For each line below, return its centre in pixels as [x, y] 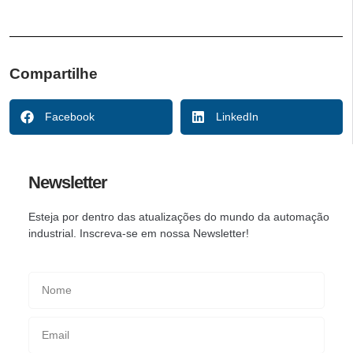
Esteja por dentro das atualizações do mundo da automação [179, 216]
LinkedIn [237, 116]
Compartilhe [54, 73]
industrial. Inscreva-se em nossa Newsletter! [139, 233]
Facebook [70, 116]
